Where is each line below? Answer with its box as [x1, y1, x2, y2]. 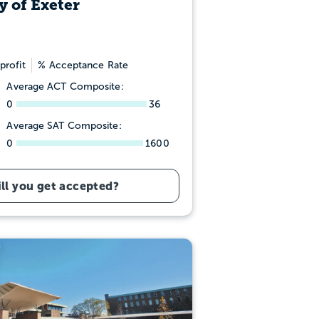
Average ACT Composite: [6, 80, 124, 92]
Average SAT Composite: [6, 120, 122, 131]
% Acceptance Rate [38, 59, 129, 70]
